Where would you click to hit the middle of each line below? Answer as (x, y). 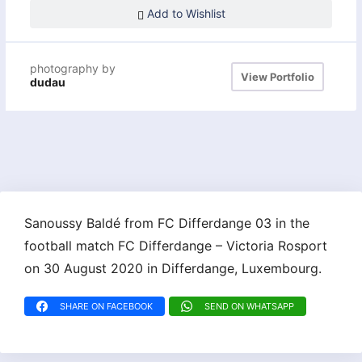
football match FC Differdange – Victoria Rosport (176, 245)
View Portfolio (278, 76)
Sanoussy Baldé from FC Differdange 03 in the (167, 223)
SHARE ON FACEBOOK (106, 306)
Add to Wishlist (184, 13)
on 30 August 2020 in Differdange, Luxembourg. (173, 268)
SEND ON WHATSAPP (249, 306)
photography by (73, 68)
